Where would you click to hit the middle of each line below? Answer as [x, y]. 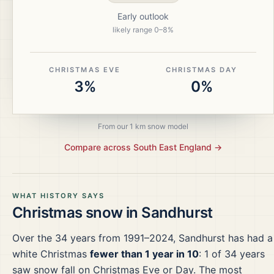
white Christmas [50, 254]
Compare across [99, 147]
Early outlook [143, 16]
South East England [172, 147]
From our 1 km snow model [143, 126]
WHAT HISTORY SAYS [59, 196]
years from [95, 238]
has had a [249, 238]
